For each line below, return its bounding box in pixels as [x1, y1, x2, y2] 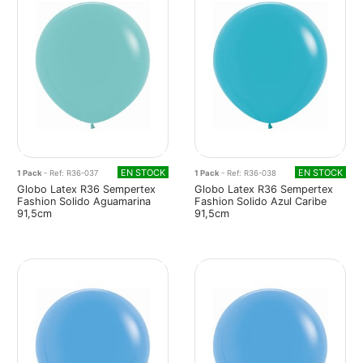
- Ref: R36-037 [44, 168, 98, 177]
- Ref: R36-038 [221, 168, 276, 177]
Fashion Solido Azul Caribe [194, 194, 327, 207]
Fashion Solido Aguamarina [17, 194, 151, 207]
